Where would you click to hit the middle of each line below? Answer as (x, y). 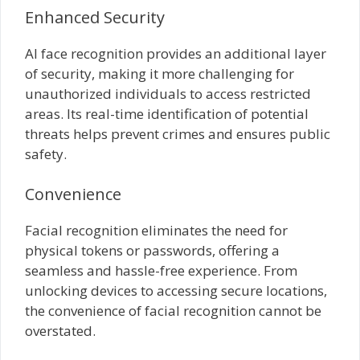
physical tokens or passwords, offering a (152, 250)
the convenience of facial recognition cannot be (173, 310)
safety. (46, 154)
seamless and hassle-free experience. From (161, 270)
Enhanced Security (95, 17)
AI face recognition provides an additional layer (176, 53)
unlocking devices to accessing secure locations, (176, 290)
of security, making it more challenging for (160, 74)
